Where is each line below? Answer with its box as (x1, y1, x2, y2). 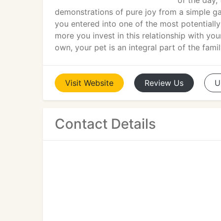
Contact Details (55, 115, 156, 132)
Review (145, 78, 171, 88)
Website (84, 78, 113, 88)
